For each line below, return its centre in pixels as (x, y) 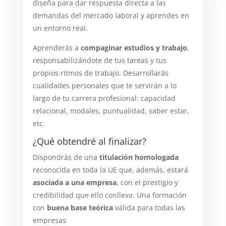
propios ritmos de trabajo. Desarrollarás (100, 73)
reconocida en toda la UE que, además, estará (110, 169)
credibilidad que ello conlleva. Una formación (109, 195)
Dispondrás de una (66, 157)
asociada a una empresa (74, 182)
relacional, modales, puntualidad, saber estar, (111, 110)
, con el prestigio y (147, 182)
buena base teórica (81, 207)
